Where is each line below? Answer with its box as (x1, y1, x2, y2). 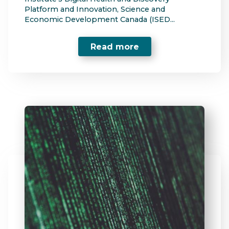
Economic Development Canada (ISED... (25, 15, 175, 25)
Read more (90, 41, 139, 52)
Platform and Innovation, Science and (25, 5, 165, 14)
